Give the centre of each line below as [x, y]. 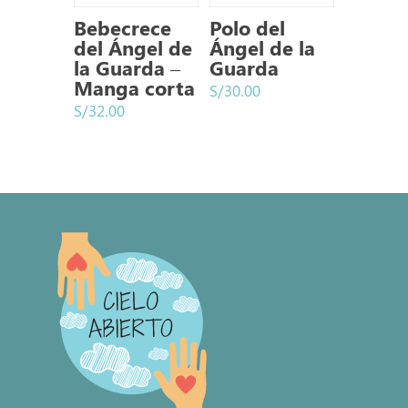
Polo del [247, 27]
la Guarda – [127, 67]
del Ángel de [133, 47]
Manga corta [134, 87]
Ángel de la [262, 47]
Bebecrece [122, 27]
